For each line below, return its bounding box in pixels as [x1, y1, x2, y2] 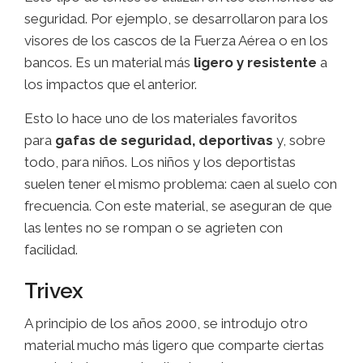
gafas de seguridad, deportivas [55, 132, 273, 149]
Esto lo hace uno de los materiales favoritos [24, 110, 297, 127]
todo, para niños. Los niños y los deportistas [24, 154, 296, 171]
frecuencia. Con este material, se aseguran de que [24, 198, 332, 215]
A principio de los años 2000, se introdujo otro [24, 315, 308, 332]
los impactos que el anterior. [24, 76, 197, 93]
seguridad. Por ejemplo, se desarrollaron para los [24, 11, 328, 28]
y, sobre [273, 132, 326, 149]
